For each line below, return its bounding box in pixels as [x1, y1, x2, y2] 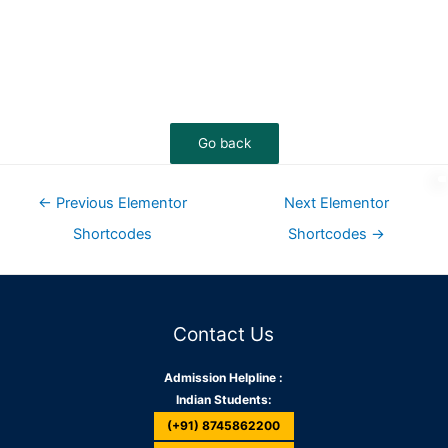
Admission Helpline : [164, 370, 284, 386]
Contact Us [173, 321, 275, 346]
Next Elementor [283, 193, 389, 212]
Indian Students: [175, 392, 272, 408]
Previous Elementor [51, 193, 187, 212]
